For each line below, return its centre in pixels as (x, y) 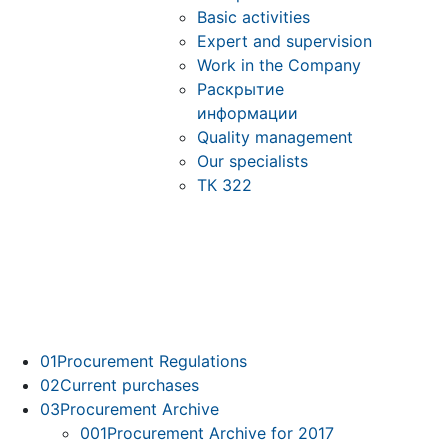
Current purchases (129, 385)
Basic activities (253, 17)
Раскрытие (240, 89)
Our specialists (252, 161)
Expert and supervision (284, 41)
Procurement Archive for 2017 (220, 433)
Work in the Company (279, 65)
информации (247, 113)
